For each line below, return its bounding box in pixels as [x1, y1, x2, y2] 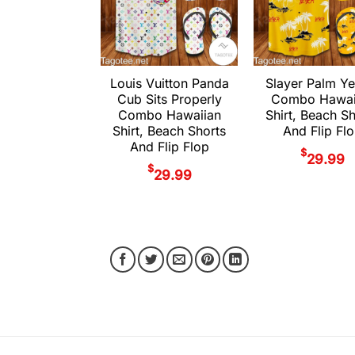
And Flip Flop [129, 139, 209, 155]
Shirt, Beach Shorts [113, 123, 227, 139]
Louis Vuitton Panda [109, 75, 229, 92]
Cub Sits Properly [116, 91, 222, 108]
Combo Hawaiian [117, 107, 221, 124]
